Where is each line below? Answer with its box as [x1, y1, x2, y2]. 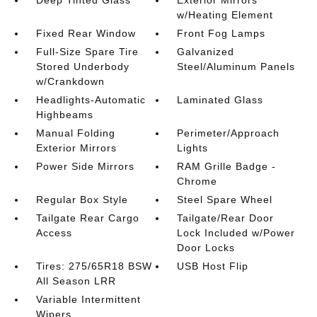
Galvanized [177, 46, 235, 58]
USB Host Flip [177, 260, 249, 272]
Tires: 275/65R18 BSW [35, 260, 152, 272]
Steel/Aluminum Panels [177, 61, 296, 73]
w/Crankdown [35, 76, 105, 88]
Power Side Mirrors [35, 161, 134, 173]
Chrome [177, 175, 218, 188]
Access [35, 227, 72, 239]
